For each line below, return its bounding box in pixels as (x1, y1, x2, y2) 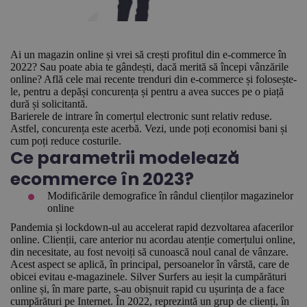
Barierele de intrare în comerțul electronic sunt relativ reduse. (10, 110, 272, 122)
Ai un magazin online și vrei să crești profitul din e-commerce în (10, 49, 286, 60)
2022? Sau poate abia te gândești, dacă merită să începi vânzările (10, 61, 288, 73)
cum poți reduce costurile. (10, 135, 121, 147)
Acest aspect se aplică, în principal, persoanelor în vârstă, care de (10, 258, 289, 270)
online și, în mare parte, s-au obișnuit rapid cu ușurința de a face (10, 282, 284, 295)
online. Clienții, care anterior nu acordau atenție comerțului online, (10, 233, 295, 245)
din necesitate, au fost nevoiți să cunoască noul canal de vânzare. (10, 245, 288, 258)
